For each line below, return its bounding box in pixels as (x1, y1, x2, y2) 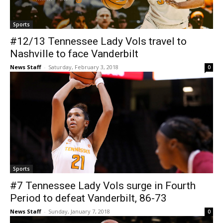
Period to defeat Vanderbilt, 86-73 (10, 192, 167, 205)
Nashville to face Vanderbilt (10, 48, 138, 60)
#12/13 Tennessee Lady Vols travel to (10, 35, 187, 48)
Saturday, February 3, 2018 (48, 63, 118, 71)
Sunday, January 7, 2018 (48, 208, 110, 216)
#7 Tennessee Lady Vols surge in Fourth (10, 180, 196, 192)
